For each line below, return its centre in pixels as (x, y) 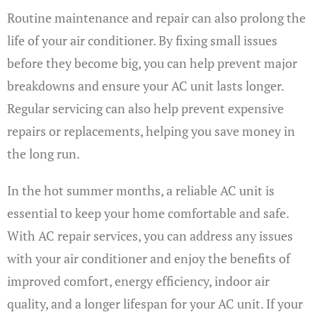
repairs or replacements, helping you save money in (151, 131)
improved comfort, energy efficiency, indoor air (138, 281)
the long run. (44, 154)
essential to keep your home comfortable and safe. (148, 213)
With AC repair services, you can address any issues (150, 236)
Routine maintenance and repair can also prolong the (156, 18)
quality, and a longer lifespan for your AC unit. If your (155, 304)
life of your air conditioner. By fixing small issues (142, 40)
